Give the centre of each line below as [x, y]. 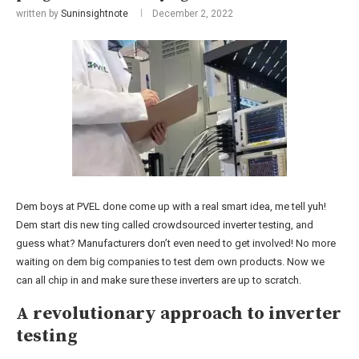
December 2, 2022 [193, 13]
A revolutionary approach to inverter [179, 313]
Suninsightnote [95, 13]
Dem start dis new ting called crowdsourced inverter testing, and [165, 224]
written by [38, 13]
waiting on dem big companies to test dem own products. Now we [170, 261]
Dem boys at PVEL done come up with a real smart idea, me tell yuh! [171, 206]
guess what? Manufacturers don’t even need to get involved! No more [176, 243]
